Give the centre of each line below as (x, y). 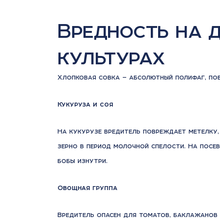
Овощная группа (87, 188)
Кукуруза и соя (85, 104)
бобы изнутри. (82, 161)
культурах (111, 56)
